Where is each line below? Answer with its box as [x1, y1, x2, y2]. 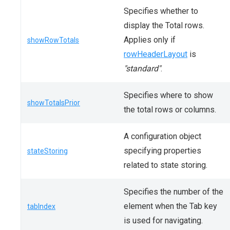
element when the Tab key [124, 201, 217, 211]
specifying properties [124, 146, 201, 156]
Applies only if [124, 35, 176, 45]
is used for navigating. [124, 216, 203, 225]
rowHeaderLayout [124, 49, 187, 59]
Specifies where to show [124, 90, 213, 100]
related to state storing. [124, 160, 207, 170]
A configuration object [124, 131, 201, 141]
